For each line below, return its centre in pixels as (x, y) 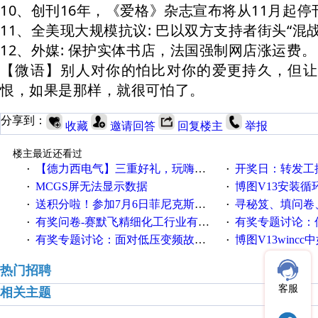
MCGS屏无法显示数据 (91, 186)
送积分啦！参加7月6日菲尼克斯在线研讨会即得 (115, 204)
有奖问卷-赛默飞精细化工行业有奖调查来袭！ (116, 222)
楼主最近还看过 (47, 154)
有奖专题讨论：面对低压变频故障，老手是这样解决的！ (115, 240)
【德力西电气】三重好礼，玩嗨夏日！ (115, 169)
